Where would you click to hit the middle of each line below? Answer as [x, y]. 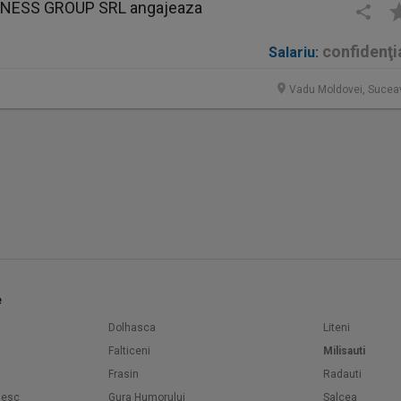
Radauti [342, 374]
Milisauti [344, 351]
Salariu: [294, 52]
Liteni [337, 328]
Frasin [124, 374]
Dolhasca [132, 328]
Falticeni [129, 351]
